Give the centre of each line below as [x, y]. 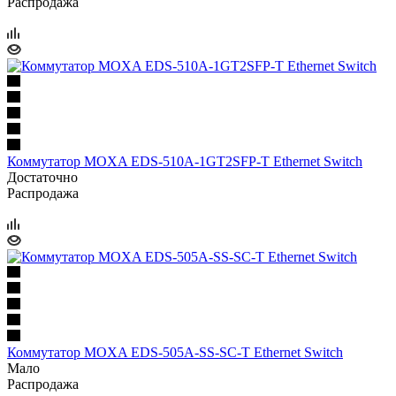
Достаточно [42, 177]
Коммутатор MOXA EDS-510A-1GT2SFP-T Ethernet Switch [185, 161]
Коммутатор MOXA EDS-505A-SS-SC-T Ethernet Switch [175, 352]
